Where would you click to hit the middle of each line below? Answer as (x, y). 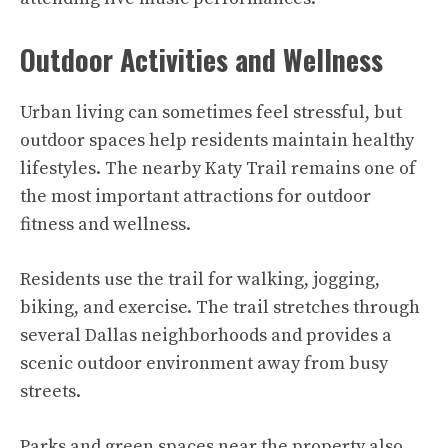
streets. (50, 392)
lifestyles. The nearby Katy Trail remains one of (218, 169)
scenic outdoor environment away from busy (204, 364)
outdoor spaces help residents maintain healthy (217, 141)
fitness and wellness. (105, 225)
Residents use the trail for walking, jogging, (200, 280)
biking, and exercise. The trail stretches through (220, 308)
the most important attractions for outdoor (195, 197)
